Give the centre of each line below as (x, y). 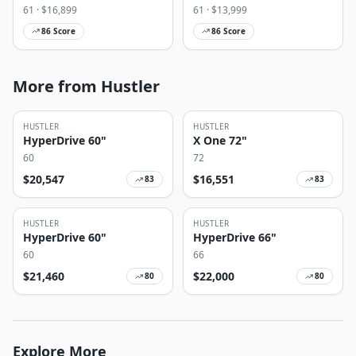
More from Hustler (86, 86)
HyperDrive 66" (235, 237)
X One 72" (220, 140)
